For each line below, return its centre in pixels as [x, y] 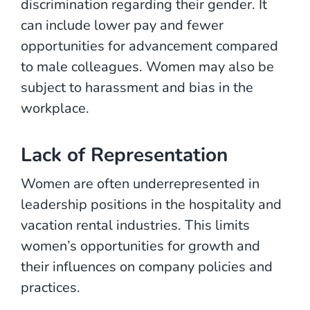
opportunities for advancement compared [149, 46]
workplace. [55, 108]
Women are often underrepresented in [140, 183]
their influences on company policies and [147, 266]
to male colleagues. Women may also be [147, 66]
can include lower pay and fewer [122, 25]
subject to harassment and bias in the [137, 87]
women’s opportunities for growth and [140, 246]
